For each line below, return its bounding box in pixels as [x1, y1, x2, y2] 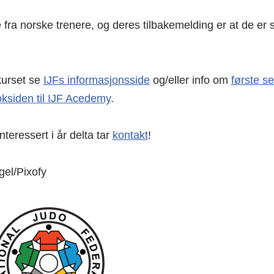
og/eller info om [149, 73, 231, 86]
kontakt [112, 128, 148, 141]
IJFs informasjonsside [43, 73, 150, 86]
